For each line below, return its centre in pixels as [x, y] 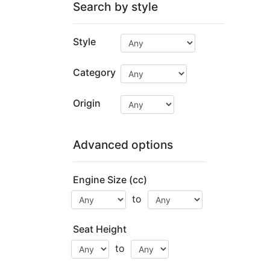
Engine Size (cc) [110, 180]
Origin [87, 103]
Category [94, 72]
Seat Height [100, 229]
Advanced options [123, 145]
